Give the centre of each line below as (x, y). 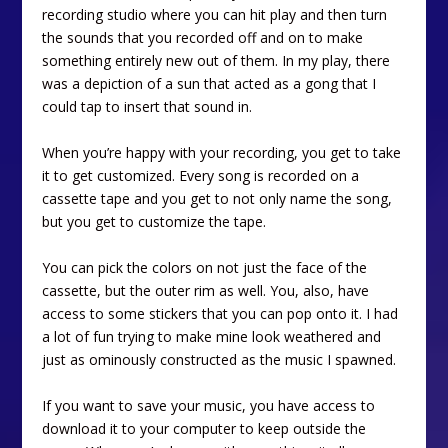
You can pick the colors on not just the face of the (205, 267)
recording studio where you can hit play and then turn (215, 14)
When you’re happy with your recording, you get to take (222, 152)
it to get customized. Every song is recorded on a (201, 175)
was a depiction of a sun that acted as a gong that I (209, 83)
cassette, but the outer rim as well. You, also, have (206, 290)
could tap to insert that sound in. (147, 106)
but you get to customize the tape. (154, 221)
